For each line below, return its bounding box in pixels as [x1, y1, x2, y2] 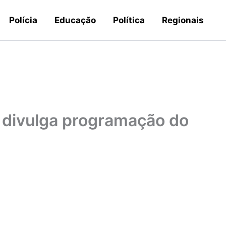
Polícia [9, 15, 37, 25]
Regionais [162, 15, 204, 25]
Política [113, 15, 145, 25]
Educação [54, 15, 96, 25]
